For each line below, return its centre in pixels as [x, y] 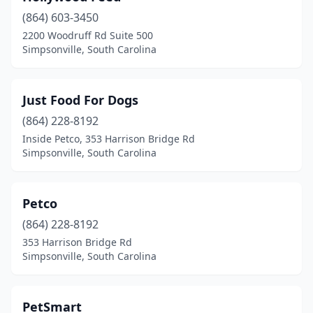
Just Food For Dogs [80, 100]
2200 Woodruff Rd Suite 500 [88, 35]
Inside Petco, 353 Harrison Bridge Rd [109, 139]
